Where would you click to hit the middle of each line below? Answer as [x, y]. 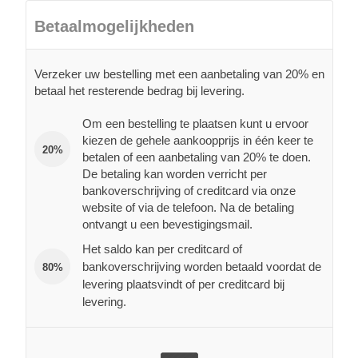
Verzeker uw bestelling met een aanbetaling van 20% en [179, 74]
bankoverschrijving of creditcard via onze [189, 191]
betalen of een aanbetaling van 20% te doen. [197, 157]
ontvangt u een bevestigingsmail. [167, 225]
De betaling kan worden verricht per [175, 174]
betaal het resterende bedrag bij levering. [139, 91]
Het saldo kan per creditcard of [162, 249]
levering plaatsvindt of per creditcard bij [183, 284]
